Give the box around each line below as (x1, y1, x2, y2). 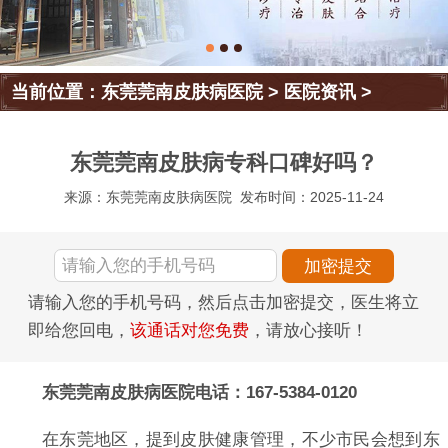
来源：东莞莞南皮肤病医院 (63, 189, 232, 206)
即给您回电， (28, 320, 130, 340)
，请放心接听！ (249, 320, 368, 340)
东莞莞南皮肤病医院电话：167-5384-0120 (41, 382, 357, 402)
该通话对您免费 (130, 320, 249, 340)
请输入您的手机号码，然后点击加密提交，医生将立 (28, 292, 419, 312)
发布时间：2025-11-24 (240, 189, 385, 206)
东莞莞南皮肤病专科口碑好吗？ (70, 150, 378, 176)
